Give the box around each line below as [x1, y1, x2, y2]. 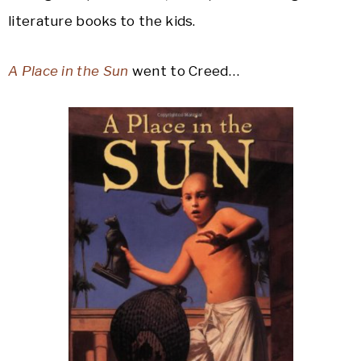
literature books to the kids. [8, 13, 196, 30]
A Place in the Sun [8, 63, 129, 80]
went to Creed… [128, 63, 239, 80]
